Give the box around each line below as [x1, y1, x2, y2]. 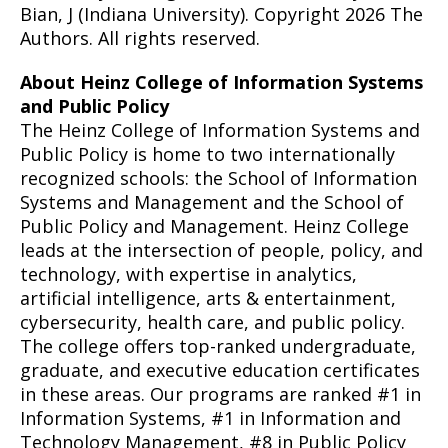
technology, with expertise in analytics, [20, 262, 357, 286]
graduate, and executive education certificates [20, 358, 420, 382]
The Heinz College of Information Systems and [20, 118, 420, 142]
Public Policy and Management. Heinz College [20, 214, 409, 238]
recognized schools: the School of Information [20, 166, 417, 190]
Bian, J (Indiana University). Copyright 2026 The [20, 2, 423, 26]
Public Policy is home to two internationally [20, 142, 395, 166]
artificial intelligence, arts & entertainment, [20, 286, 396, 310]
